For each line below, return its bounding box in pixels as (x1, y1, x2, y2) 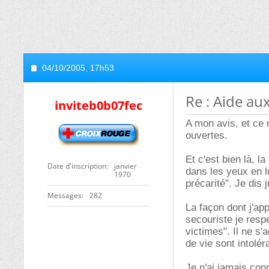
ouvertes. (186, 130, 228, 141)
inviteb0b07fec (55, 97, 142, 113)
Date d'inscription (47, 161, 106, 171)
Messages (47, 190, 82, 201)
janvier (114, 161, 137, 171)
